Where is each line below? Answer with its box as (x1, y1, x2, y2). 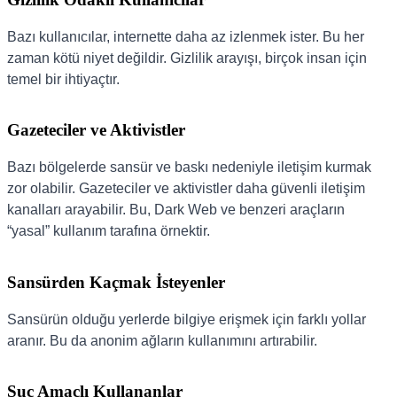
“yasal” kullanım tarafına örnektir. (7, 223, 210, 239)
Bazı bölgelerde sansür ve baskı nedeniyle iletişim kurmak (7, 160, 371, 175)
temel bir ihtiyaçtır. (7, 71, 120, 87)
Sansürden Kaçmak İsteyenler (7, 272, 225, 292)
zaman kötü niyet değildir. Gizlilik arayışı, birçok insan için (7, 50, 367, 66)
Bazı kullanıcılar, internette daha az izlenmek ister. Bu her (7, 28, 364, 44)
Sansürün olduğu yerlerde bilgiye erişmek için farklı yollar (7, 311, 366, 327)
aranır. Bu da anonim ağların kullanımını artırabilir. (7, 332, 317, 348)
